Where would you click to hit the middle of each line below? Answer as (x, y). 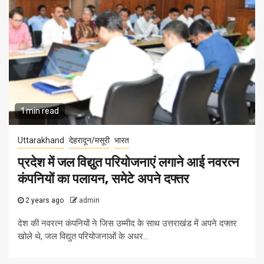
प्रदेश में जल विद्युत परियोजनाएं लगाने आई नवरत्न (128, 163)
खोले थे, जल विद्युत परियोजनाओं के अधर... (83, 237)
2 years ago (44, 201)
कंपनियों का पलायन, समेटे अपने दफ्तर (103, 179)
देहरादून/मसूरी (89, 141)
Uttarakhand (41, 141)
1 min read (40, 111)
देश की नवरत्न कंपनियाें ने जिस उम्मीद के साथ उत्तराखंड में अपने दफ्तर (127, 224)
